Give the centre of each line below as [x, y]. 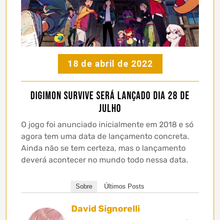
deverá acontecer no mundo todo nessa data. [105, 160]
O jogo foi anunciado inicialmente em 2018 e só [107, 124]
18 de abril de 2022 [110, 63]
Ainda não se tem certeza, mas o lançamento [103, 148]
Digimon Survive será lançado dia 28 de [110, 96]
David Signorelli [106, 208]
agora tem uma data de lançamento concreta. [105, 136]
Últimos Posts [124, 186]
